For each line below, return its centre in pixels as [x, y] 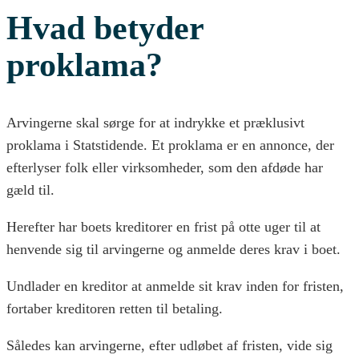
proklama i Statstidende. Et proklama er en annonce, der [170, 145]
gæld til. [30, 190]
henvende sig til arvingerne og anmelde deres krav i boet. [173, 249]
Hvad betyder [105, 28]
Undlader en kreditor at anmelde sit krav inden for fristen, [175, 286]
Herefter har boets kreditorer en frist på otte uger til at [163, 226]
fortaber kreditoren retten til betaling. [115, 308]
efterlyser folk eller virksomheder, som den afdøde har [165, 167]
